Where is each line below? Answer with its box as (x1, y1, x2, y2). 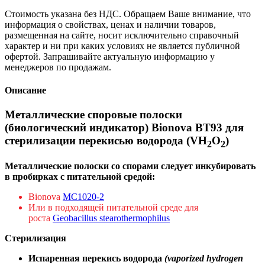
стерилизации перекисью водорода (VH (5, 134, 207, 147)
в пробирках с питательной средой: (5, 171, 155, 182)
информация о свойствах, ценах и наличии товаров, (5, 19, 216, 30)
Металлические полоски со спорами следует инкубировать (5, 160, 256, 171)
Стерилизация (5, 232, 66, 243)
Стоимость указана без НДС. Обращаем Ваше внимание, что (5, 8, 251, 19)
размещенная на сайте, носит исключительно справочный (5, 30, 239, 40)
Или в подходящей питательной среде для (28, 202, 198, 212)
